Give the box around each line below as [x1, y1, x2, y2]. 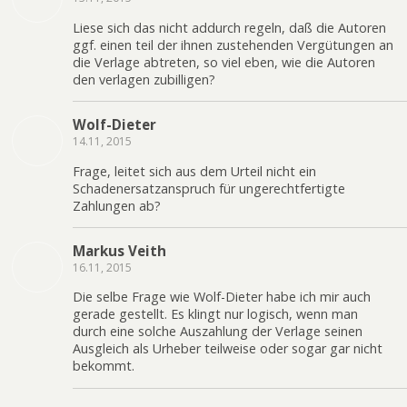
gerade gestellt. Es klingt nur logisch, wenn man [73, 305, 358, 323]
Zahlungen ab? [73, 196, 161, 214]
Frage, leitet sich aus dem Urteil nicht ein [73, 162, 316, 180]
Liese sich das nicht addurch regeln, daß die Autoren [73, 18, 386, 36]
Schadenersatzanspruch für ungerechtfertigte [73, 179, 345, 197]
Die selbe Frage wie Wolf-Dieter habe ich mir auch [73, 288, 371, 306]
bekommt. [73, 357, 134, 375]
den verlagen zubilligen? [73, 70, 215, 88]
